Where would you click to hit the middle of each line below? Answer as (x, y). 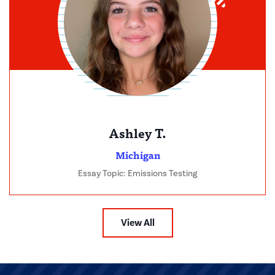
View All (137, 223)
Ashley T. (137, 133)
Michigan (137, 155)
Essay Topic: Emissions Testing (137, 174)
